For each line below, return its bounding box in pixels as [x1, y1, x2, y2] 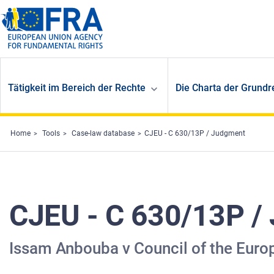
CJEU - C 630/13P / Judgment [144, 129, 245, 138]
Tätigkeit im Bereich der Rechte [8, 82, 146, 94]
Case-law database [72, 129, 135, 138]
